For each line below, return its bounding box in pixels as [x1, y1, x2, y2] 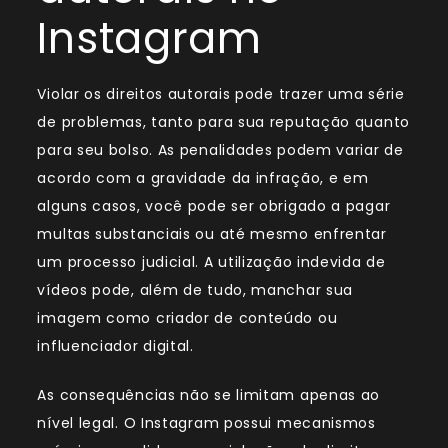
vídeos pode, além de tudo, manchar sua [37, 280, 354, 301]
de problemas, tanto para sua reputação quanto [37, 112, 410, 133]
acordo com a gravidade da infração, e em [37, 168, 369, 189]
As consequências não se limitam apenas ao [37, 385, 381, 406]
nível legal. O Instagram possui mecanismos [37, 413, 376, 434]
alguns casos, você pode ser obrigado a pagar [37, 196, 391, 217]
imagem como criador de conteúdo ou [37, 308, 338, 329]
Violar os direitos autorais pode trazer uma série [37, 84, 405, 105]
